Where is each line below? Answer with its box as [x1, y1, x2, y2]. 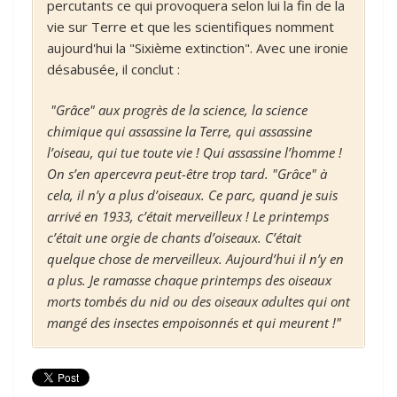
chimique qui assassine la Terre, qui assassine [47, 122, 312, 140]
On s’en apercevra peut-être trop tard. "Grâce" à [47, 165, 327, 183]
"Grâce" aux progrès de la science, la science [47, 101, 307, 119]
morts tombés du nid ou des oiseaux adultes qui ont [47, 292, 350, 310]
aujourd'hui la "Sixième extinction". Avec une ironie [47, 38, 348, 57]
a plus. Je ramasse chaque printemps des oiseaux [47, 271, 331, 289]
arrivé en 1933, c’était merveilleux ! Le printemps [47, 207, 329, 225]
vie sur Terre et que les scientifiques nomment [47, 17, 334, 35]
